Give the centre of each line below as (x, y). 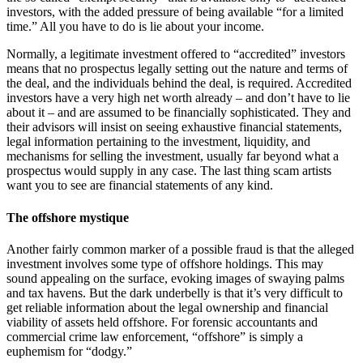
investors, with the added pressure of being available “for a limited (175, 12)
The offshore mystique (68, 217)
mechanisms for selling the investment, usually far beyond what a (173, 156)
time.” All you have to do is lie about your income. (135, 27)
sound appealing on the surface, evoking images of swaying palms (175, 278)
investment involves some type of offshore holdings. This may (165, 263)
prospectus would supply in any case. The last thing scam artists (169, 171)
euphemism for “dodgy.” (69, 351)
